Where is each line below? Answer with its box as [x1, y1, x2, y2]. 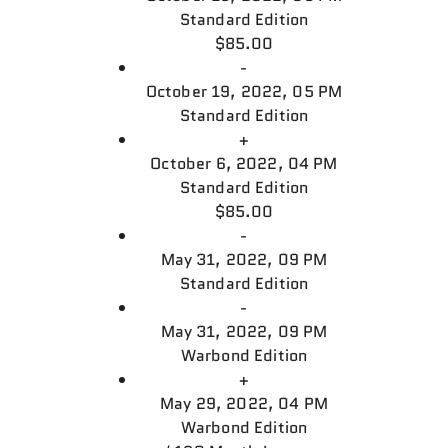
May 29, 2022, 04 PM [160, 392, 328, 415]
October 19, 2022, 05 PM [145, 80, 343, 103]
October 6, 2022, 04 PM [150, 152, 338, 175]
